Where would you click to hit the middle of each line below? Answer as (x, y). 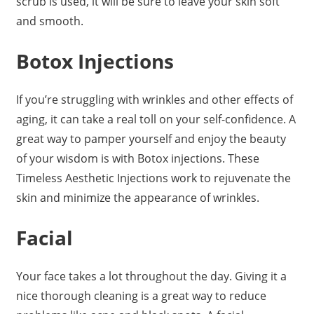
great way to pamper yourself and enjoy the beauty (151, 138)
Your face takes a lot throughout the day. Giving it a (151, 276)
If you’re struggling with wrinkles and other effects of (154, 99)
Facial (44, 237)
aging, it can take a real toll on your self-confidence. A (156, 119)
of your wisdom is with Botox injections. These (137, 158)
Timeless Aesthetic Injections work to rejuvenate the (153, 178)
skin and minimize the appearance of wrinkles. (137, 197)
